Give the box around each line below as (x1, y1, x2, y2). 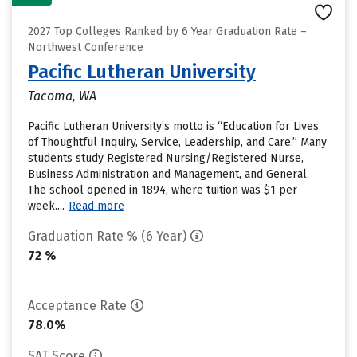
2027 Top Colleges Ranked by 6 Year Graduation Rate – (28, 25, 307, 38)
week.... (28, 199, 65, 213)
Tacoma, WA (28, 88, 96, 104)
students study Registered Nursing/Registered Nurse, (28, 151, 304, 165)
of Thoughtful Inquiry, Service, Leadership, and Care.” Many (28, 135, 327, 149)
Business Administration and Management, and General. (28, 167, 309, 181)
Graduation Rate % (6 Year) (28, 229, 186, 244)
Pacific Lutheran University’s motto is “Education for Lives (28, 120, 319, 133)
